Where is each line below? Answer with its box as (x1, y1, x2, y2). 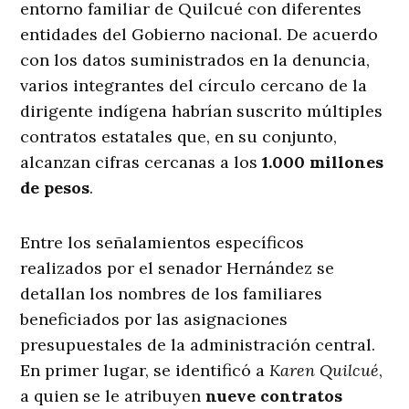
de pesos (20, 177, 90, 199)
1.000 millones (262, 152, 384, 173)
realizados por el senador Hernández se (20, 257, 335, 279)
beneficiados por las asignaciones (20, 309, 288, 330)
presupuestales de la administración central (20, 334, 372, 356)
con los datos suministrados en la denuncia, (20, 49, 371, 71)
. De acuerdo (278, 24, 379, 46)
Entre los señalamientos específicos (20, 232, 305, 254)
